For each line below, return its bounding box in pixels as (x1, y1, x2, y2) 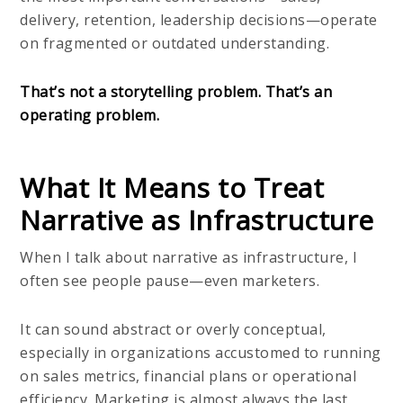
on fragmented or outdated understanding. (20, 32, 330, 53)
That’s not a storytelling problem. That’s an (20, 81, 333, 102)
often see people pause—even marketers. (20, 270, 320, 291)
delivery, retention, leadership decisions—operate (20, 9, 378, 30)
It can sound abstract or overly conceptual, (20, 318, 327, 339)
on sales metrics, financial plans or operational (20, 365, 357, 386)
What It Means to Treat (20, 168, 325, 206)
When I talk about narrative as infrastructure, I (20, 246, 358, 267)
